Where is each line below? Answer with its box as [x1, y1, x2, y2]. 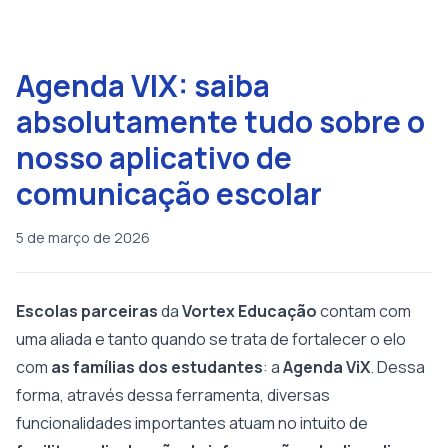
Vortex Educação [182, 300, 317, 322]
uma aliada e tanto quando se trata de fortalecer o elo [16, 328, 406, 350]
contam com [317, 300, 411, 322]
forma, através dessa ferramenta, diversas [16, 384, 330, 406]
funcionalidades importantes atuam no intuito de [16, 412, 368, 434]
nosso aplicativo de [16, 137, 292, 178]
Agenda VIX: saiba [16, 65, 270, 106]
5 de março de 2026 [16, 228, 150, 247]
